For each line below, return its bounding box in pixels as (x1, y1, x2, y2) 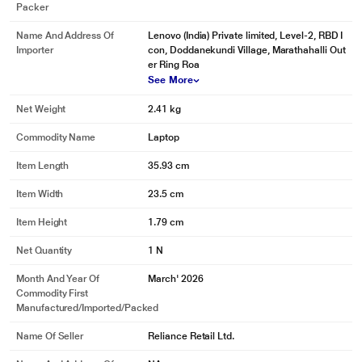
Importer (16, 44, 53, 56)
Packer (16, 2, 48, 13)
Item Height (16, 217, 68, 228)
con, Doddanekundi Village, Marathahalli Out (148, 44, 346, 56)
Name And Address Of (16, 30, 114, 41)
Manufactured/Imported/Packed (16, 302, 159, 314)
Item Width (16, 188, 64, 200)
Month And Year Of (16, 273, 99, 284)
